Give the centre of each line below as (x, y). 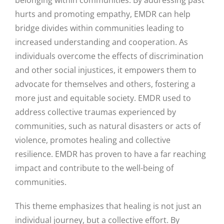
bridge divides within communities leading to (99, 28)
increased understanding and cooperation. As (101, 42)
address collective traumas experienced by (95, 112)
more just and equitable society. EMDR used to (103, 98)
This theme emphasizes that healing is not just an (108, 206)
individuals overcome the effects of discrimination (109, 56)
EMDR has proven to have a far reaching (130, 154)
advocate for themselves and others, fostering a (105, 84)
